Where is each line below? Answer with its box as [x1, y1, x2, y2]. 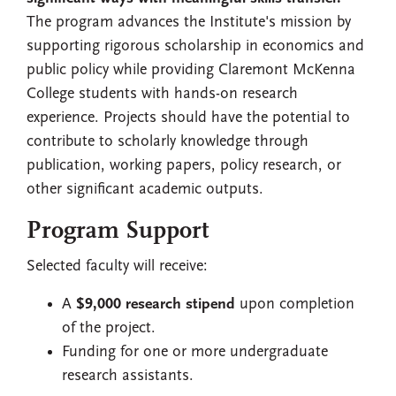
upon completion [235, 296, 354, 313]
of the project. [62, 320, 156, 337]
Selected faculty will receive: [27, 258, 208, 275]
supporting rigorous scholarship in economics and [27, 38, 364, 55]
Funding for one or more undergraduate [62, 344, 328, 361]
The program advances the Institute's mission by [27, 14, 351, 31]
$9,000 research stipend [76, 296, 235, 313]
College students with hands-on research [27, 86, 298, 103]
